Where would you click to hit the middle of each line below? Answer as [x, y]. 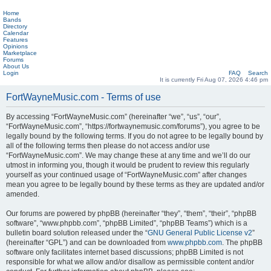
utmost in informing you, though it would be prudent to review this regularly [128, 165]
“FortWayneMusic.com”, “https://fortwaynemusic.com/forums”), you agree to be [133, 126]
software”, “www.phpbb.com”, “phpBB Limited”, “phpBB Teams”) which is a [127, 223]
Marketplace [20, 53]
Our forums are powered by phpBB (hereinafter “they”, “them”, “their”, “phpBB [131, 214]
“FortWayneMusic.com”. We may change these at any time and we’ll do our [128, 155]
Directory [15, 26]
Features [15, 40]
